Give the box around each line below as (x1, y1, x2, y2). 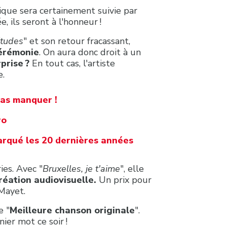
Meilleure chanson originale (10, 204, 135, 216)
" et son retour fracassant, (23, 34, 130, 47)
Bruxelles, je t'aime (43, 162, 120, 175)
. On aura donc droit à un (39, 46, 141, 58)
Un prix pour (99, 173, 152, 186)
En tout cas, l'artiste (32, 57, 115, 69)
